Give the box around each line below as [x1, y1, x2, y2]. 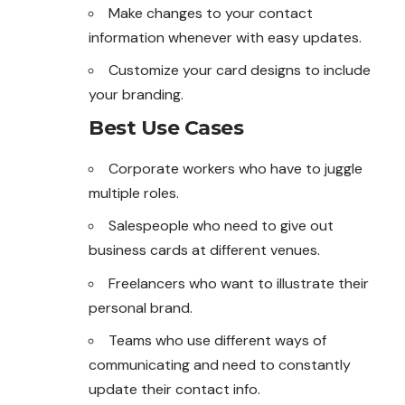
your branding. [89, 85, 184, 105]
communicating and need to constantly [89, 355, 351, 375]
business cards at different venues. [89, 240, 320, 260]
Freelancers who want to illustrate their [108, 273, 369, 293]
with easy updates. [236, 27, 362, 47]
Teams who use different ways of [108, 331, 326, 351]
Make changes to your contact [108, 3, 313, 23]
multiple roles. [89, 183, 179, 202]
